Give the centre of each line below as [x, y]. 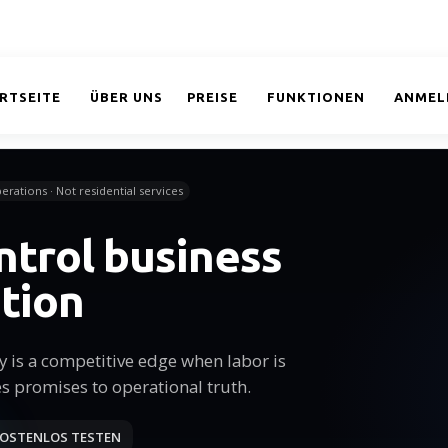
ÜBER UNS [126, 97]
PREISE [212, 97]
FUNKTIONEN [316, 97]
